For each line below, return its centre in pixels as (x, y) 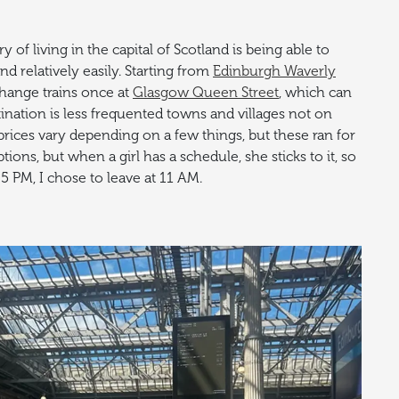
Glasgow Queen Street (206, 93)
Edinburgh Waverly (274, 71)
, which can (315, 93)
